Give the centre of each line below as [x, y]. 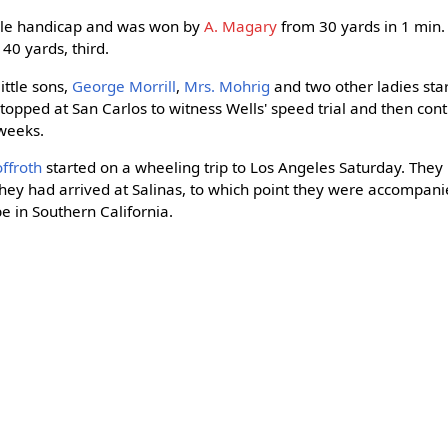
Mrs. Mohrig [227, 85]
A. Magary [241, 26]
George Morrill [124, 85]
